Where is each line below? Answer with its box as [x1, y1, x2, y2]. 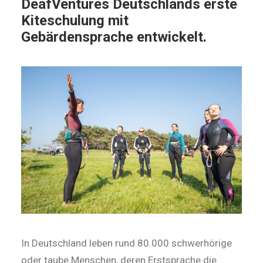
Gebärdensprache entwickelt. [21, 29, 207, 45]
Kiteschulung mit [21, 12, 129, 29]
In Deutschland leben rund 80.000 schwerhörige [21, 237, 232, 249]
